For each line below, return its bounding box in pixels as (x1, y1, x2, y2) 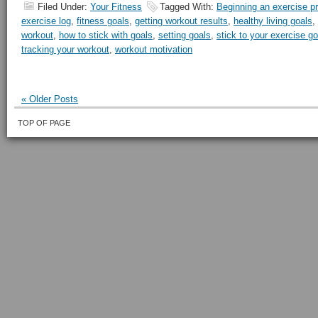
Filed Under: (38, 1, 90, 12)
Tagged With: (160, 1, 216, 12)
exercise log (21, 16, 71, 26)
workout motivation (115, 44, 192, 55)
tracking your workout (21, 44, 109, 55)
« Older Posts (21, 94, 78, 104)
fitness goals (77, 16, 129, 26)
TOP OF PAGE (18, 119, 70, 127)
